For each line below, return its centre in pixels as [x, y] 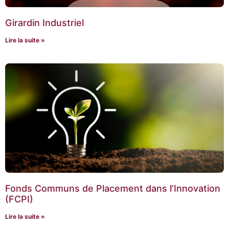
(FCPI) [19, 199]
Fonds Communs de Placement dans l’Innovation [113, 188]
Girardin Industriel [44, 22]
